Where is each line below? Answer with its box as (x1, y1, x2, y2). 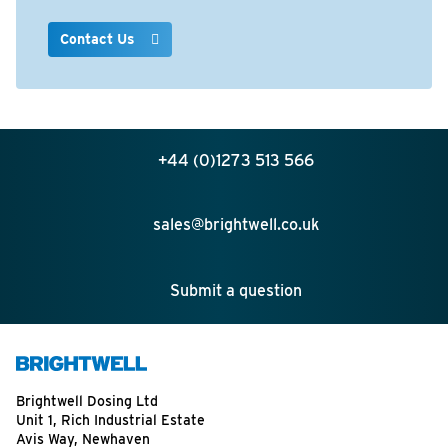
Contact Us (60, 31, 139, 47)
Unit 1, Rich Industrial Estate (16, 412, 205, 428)
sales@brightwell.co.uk (153, 215, 319, 234)
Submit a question (170, 281, 302, 300)
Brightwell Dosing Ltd (16, 393, 158, 409)
